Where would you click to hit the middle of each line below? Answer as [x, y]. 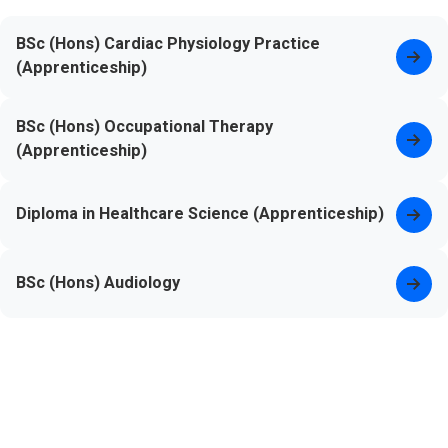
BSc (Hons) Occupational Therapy [145, 126]
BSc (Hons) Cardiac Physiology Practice [168, 44]
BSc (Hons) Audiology [98, 282]
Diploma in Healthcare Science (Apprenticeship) [200, 214]
